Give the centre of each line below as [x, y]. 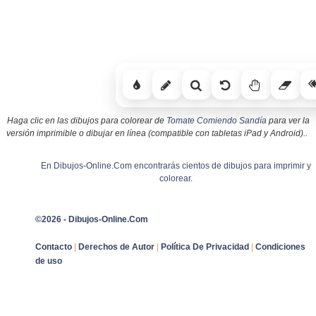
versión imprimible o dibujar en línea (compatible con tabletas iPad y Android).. [157, 133]
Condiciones [280, 247]
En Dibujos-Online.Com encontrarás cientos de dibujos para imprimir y [176, 165]
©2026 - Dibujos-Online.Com [92, 219]
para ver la [288, 120]
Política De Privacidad [205, 247]
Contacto [54, 247]
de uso [49, 261]
